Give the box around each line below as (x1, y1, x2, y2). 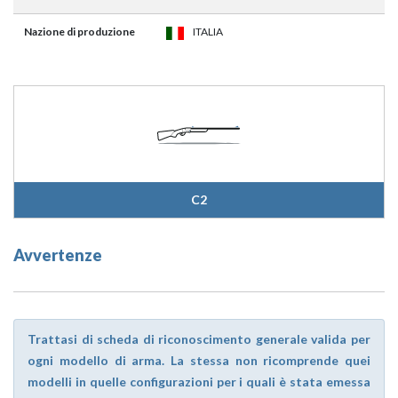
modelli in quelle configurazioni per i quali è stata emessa (28, 374, 370, 390)
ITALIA (193, 25, 223, 39)
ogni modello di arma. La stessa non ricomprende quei (28, 353, 370, 369)
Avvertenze (13, 245, 102, 266)
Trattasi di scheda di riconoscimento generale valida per (28, 331, 370, 347)
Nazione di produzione (24, 25, 135, 39)
